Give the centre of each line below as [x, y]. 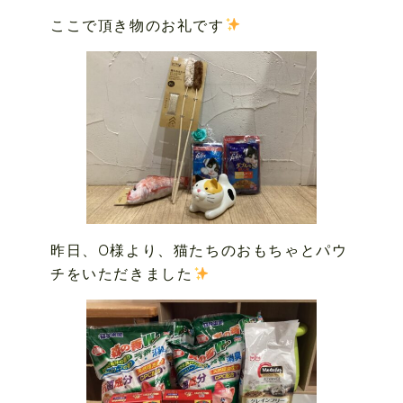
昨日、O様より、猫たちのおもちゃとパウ [199, 251]
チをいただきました [122, 274]
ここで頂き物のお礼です [138, 25]
